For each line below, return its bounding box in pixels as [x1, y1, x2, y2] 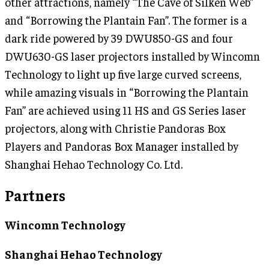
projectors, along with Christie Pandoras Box [5, 121, 226, 136]
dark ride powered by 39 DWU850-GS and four [5, 31, 233, 46]
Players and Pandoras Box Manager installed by [5, 139, 238, 154]
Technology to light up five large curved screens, [5, 67, 241, 82]
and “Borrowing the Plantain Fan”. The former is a [5, 13, 247, 28]
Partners [5, 186, 65, 205]
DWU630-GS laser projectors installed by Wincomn [5, 49, 260, 64]
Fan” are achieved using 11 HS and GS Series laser [5, 103, 246, 118]
